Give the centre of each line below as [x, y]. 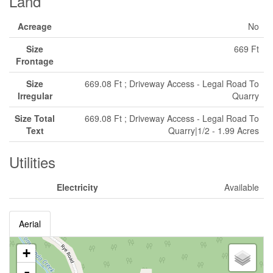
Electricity [77, 187]
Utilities [32, 162]
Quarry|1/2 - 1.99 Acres [214, 130]
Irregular [35, 96]
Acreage [35, 26]
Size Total [35, 118]
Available [242, 187]
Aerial [30, 224]
